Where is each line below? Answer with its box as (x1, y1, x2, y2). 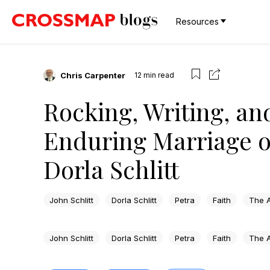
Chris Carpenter (60, 70, 125, 80)
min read (143, 70, 174, 80)
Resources (176, 16, 219, 27)
